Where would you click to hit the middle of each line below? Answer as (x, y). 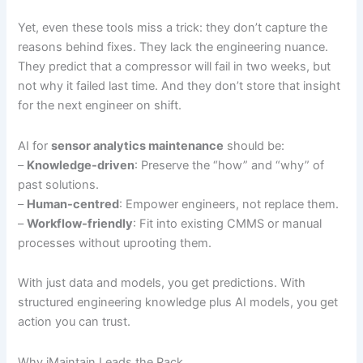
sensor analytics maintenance (138, 145)
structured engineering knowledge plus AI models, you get (178, 303)
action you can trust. (75, 322)
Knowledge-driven (81, 165)
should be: (254, 145)
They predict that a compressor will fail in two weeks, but (175, 67)
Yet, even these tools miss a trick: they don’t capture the (173, 28)
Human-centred (73, 204)
